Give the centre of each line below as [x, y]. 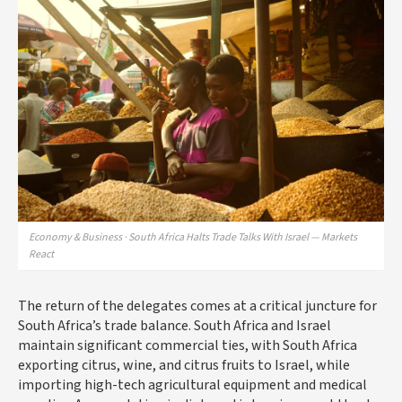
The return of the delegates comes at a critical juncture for [197, 306]
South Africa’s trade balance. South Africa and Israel [175, 326]
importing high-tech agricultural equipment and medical [192, 385]
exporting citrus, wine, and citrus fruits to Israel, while [184, 366]
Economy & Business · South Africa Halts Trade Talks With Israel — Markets [193, 238]
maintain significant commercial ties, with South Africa [188, 346]
